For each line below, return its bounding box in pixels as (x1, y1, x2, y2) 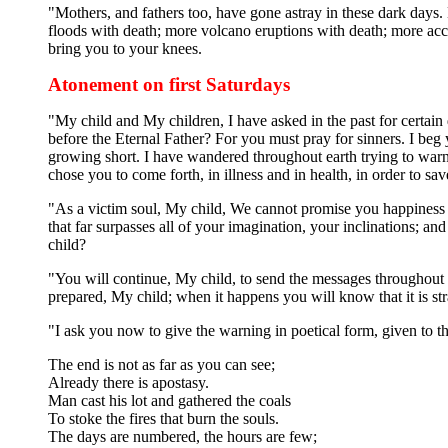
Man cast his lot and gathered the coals (48, 391, 291, 409)
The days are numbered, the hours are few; (48, 427, 317, 445)
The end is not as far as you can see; (48, 355, 275, 373)
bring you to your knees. (48, 39, 202, 57)
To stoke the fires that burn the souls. (48, 409, 279, 427)
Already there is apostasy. (48, 373, 209, 391)
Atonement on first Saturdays (48, 73, 290, 95)
